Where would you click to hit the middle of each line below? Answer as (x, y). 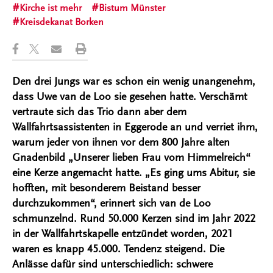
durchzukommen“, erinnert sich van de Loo (112, 203)
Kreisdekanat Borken (62, 22)
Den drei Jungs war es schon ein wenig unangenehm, (134, 81)
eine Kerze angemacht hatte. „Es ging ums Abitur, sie (133, 173)
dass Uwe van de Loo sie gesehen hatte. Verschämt (130, 97)
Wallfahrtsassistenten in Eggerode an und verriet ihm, (135, 127)
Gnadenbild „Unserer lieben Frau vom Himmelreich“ (131, 158)
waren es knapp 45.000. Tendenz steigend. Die (118, 249)
